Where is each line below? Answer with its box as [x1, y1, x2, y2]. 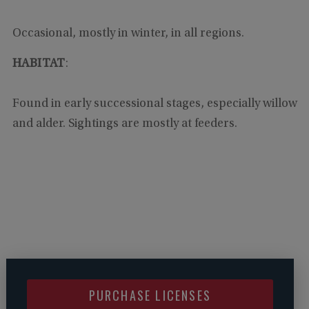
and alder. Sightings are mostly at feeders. [12, 118, 240, 131]
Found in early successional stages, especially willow [12, 98, 297, 111]
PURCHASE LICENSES [88, 286, 211, 305]
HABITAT [12, 58, 66, 71]
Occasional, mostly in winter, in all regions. [12, 28, 247, 41]
